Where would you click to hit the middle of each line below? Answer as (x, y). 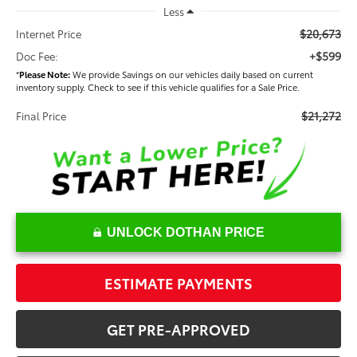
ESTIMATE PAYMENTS (178, 283)
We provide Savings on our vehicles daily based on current (192, 75)
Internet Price (49, 34)
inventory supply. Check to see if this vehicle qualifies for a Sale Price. (158, 87)
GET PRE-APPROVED (178, 330)
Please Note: (45, 75)
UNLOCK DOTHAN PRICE (185, 233)
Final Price (41, 116)
